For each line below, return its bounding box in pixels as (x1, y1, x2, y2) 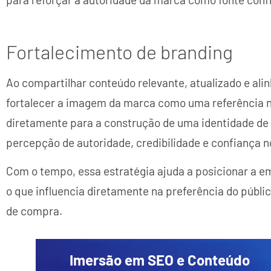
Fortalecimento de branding (6, 39, 233, 63)
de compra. (6, 204, 62, 218)
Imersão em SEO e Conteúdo (69, 250, 250, 269)
